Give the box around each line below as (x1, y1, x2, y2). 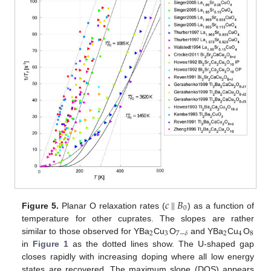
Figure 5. (22, 200, 59, 211)
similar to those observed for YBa (22, 226, 149, 236)
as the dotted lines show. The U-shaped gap (68, 238, 254, 249)
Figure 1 (33, 238, 69, 249)
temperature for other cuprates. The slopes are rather (22, 213, 254, 223)
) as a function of (187, 200, 254, 211)
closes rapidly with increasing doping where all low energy (22, 251, 254, 261)
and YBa (188, 226, 223, 236)
